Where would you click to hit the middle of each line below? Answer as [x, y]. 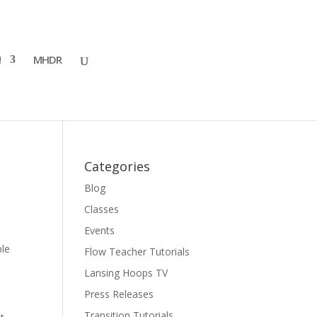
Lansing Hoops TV [126, 273]
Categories [117, 166]
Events [100, 230]
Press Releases [119, 294]
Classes [102, 209]
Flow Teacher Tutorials [137, 252]
